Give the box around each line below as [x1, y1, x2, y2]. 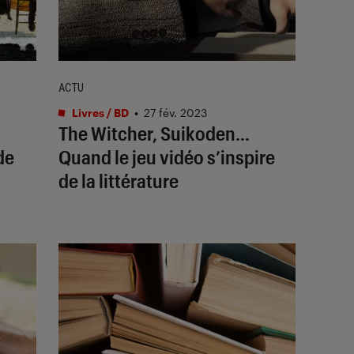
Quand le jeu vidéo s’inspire [58, 145, 275, 168]
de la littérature [58, 168, 179, 192]
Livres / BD [70, 105, 129, 119]
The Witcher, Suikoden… [58, 121, 250, 145]
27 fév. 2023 [144, 105, 207, 119]
